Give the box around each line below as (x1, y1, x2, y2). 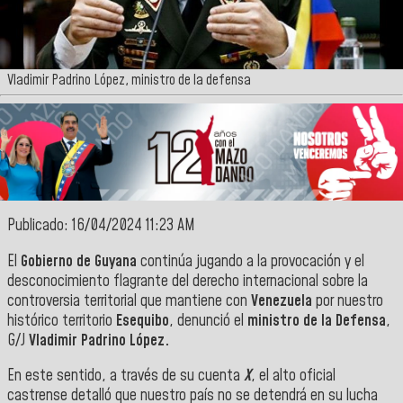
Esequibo (116, 309, 169, 332)
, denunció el (169, 309, 247, 332)
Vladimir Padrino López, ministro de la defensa (7, 70, 251, 91)
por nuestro (316, 290, 383, 312)
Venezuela (251, 290, 316, 312)
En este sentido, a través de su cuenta (7, 365, 244, 388)
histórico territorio (7, 309, 116, 332)
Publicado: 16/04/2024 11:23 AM (7, 215, 195, 237)
